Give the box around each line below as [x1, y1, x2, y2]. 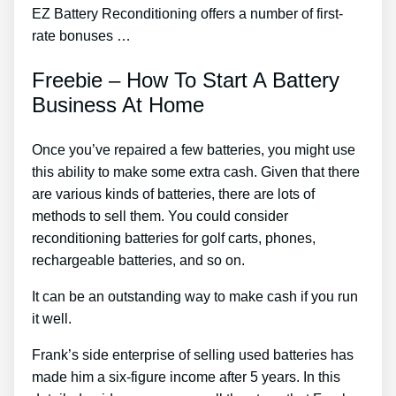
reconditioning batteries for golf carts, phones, [32, 231, 316, 247]
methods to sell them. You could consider [32, 209, 288, 225]
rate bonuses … [32, 28, 131, 44]
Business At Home [32, 93, 204, 118]
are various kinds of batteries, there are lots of [32, 187, 315, 202]
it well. [32, 311, 72, 327]
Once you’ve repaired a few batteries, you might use [32, 142, 355, 158]
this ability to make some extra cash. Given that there [32, 164, 360, 180]
